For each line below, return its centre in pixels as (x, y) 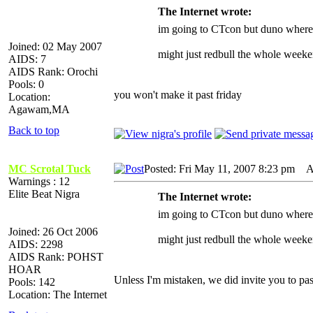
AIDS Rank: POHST (56, 256)
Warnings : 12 (39, 181)
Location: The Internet (58, 294)
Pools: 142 (32, 282)
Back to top (34, 130)
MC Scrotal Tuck (50, 168)
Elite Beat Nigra (44, 194)
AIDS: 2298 (36, 244)
